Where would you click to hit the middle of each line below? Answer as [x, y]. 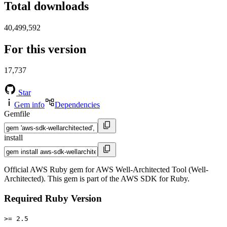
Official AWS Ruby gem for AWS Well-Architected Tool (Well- [106, 170]
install [13, 138]
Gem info [29, 105]
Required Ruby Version [53, 199]
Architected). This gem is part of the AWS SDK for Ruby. [97, 179]
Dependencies [77, 105]
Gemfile [17, 114]
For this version [45, 49]
